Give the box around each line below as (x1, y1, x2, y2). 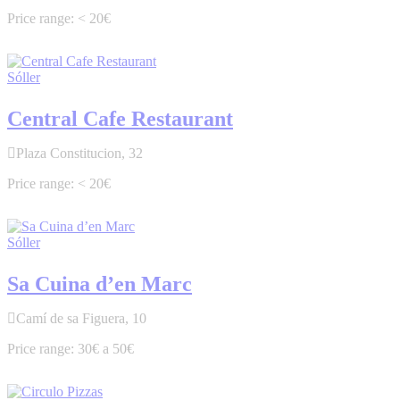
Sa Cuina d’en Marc (7, 272, 192, 296)
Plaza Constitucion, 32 (16, 146, 143, 162)
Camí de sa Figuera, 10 (16, 311, 146, 327)
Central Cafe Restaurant (7, 107, 233, 131)
